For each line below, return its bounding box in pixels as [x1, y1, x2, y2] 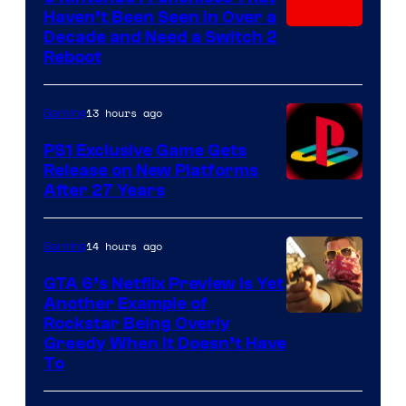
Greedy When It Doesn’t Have [43, 333, 286, 353]
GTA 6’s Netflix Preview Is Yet [43, 273, 284, 294]
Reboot [43, 46, 101, 67]
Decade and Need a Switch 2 [43, 26, 277, 47]
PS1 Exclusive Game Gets [43, 140, 246, 160]
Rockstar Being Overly [43, 313, 230, 333]
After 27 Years [43, 179, 165, 200]
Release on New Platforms [43, 159, 258, 180]
